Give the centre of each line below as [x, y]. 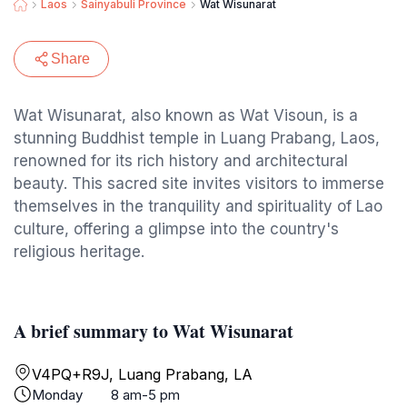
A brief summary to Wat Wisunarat [154, 331]
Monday [57, 395]
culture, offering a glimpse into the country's [176, 229]
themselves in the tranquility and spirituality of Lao [198, 206]
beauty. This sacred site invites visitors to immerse [199, 184]
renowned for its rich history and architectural [181, 161]
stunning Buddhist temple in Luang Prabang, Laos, [197, 138]
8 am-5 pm [145, 395]
